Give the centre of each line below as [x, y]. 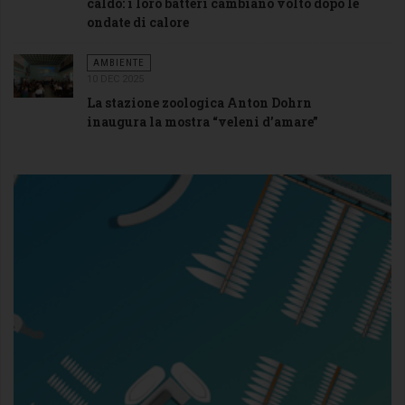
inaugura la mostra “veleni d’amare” [202, 121]
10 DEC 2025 [115, 79]
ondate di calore [137, 22]
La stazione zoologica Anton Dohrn [199, 102]
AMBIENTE [118, 62]
